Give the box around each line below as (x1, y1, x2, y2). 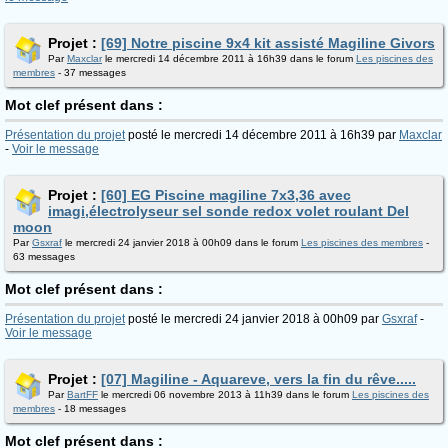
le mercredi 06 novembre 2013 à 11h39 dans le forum (98, 389, 352, 400)
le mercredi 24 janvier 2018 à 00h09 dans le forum (62, 237, 301, 248)
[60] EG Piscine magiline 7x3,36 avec (101, 187, 351, 203)
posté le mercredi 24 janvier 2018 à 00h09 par (125, 312, 382, 326)
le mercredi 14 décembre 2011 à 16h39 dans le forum (102, 53, 356, 64)
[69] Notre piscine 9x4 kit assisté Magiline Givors (101, 35, 435, 51)
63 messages (13, 251, 75, 262)
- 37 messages (55, 67, 126, 78)
